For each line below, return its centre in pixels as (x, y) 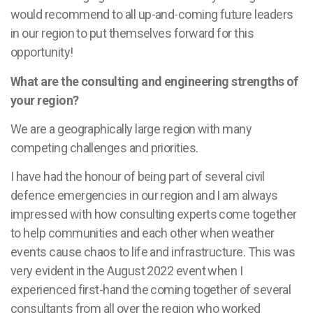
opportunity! (42, 52)
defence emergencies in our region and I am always (144, 196)
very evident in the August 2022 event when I (127, 271)
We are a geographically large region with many (131, 129)
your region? (45, 100)
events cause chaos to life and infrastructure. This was (153, 252)
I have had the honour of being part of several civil (138, 177)
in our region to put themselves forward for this (132, 34)
